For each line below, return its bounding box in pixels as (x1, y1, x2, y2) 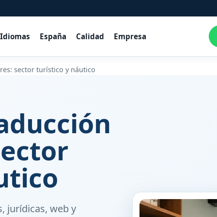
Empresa (113, 31, 146, 41)
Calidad (76, 31, 104, 41)
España (39, 31, 66, 41)
